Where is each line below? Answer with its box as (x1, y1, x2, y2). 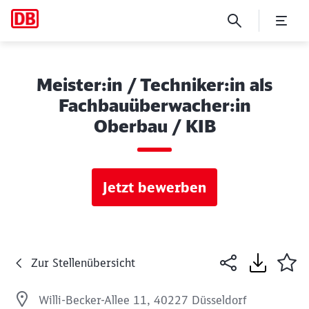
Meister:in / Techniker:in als (37, 74, 272, 96)
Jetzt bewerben (103, 179, 206, 196)
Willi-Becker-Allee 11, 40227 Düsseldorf (39, 293, 247, 307)
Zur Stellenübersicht (31, 256, 135, 270)
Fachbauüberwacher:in (58, 94, 251, 117)
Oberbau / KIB (93, 115, 216, 137)
